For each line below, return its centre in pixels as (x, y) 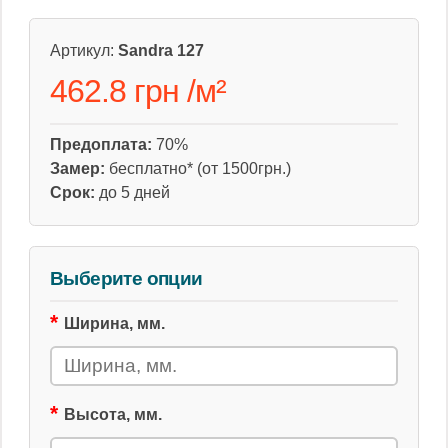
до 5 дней (132, 192)
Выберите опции (126, 278)
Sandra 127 (161, 50)
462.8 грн (118, 91)
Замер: (77, 168)
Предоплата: (101, 144)
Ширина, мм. (114, 323)
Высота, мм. (113, 414)
